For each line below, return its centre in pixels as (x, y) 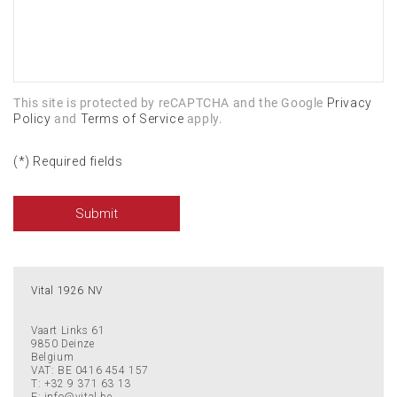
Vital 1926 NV (67, 291)
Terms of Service (132, 119)
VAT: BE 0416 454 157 (90, 370)
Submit (97, 214)
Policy (32, 119)
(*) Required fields (68, 161)
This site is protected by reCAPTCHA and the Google (170, 103)
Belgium (53, 357)
